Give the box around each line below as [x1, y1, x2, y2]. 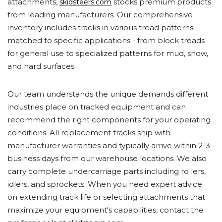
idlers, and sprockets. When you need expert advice [7, 179, 202, 189]
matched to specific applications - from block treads [7, 36, 205, 45]
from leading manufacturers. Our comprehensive [7, 10, 193, 19]
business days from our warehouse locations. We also [7, 154, 207, 163]
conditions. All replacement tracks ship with [7, 128, 170, 137]
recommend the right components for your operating [7, 115, 211, 124]
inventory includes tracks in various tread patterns [7, 23, 193, 32]
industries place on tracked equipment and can [7, 102, 186, 111]
